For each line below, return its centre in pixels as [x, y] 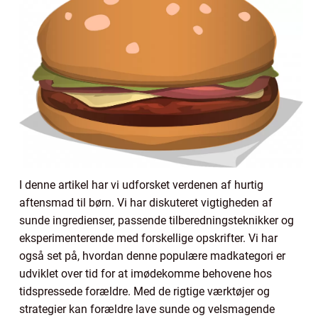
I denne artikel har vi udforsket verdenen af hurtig [141, 185]
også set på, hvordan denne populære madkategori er [152, 256]
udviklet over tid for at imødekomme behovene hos [146, 273]
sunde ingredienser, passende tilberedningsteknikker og [157, 220]
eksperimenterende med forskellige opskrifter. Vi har [148, 238]
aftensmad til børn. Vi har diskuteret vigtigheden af [146, 202]
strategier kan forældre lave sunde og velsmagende [147, 309]
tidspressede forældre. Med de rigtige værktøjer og [144, 291]
